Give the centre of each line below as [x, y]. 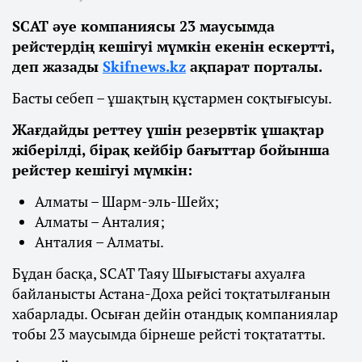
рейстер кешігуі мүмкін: [102, 169]
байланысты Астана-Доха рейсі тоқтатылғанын [171, 293]
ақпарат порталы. [254, 66]
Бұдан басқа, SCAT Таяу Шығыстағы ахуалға [159, 273]
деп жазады [57, 66]
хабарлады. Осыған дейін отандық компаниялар [175, 313]
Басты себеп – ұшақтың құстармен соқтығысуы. [172, 97]
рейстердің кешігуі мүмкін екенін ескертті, [173, 46]
